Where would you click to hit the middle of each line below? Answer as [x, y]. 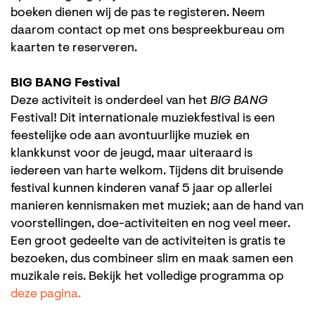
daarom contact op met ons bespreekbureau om [148, 31]
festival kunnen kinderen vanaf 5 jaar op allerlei [141, 189]
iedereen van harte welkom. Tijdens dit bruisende [147, 171]
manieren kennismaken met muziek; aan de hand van [157, 206]
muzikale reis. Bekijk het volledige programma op [147, 277]
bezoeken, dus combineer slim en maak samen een [152, 259]
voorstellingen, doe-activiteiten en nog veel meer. [150, 224]
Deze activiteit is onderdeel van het [110, 101]
